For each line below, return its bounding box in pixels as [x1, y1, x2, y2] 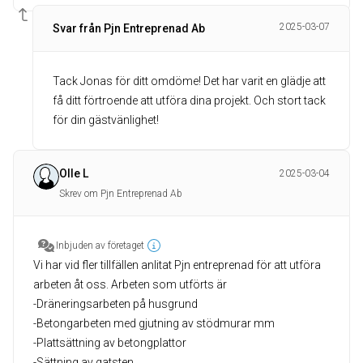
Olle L [59, 167, 88, 180]
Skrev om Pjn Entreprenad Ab [59, 188, 182, 199]
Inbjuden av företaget [56, 240, 144, 251]
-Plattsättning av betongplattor [33, 336, 186, 349]
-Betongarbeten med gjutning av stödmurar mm [33, 317, 275, 330]
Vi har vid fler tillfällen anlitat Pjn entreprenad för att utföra [33, 258, 321, 271]
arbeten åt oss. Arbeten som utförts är [33, 278, 227, 291]
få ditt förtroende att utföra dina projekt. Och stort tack [53, 94, 326, 107]
